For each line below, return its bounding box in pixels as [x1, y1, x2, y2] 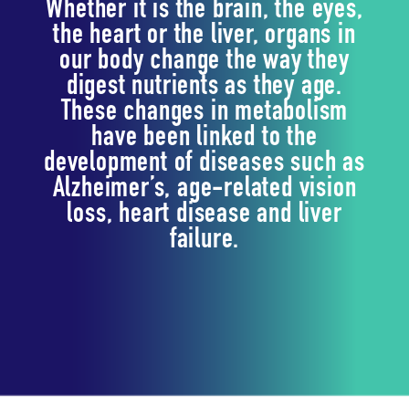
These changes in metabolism [60, 98, 349, 128]
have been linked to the [91, 123, 318, 153]
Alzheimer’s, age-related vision [52, 174, 357, 204]
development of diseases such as [44, 149, 365, 179]
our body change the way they [59, 47, 350, 77]
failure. [169, 225, 240, 256]
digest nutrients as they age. [66, 72, 343, 102]
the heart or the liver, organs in [53, 21, 356, 51]
